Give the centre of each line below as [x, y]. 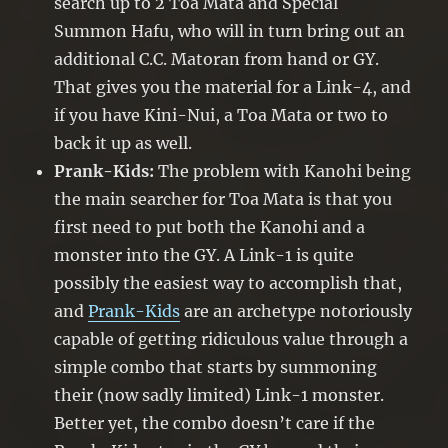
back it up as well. [123, 143]
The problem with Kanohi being [283, 171]
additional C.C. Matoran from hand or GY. [217, 59]
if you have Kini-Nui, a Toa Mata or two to [221, 115]
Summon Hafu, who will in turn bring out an [230, 31]
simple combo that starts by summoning [216, 367]
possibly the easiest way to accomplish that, [228, 283]
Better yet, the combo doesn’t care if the [215, 423]
